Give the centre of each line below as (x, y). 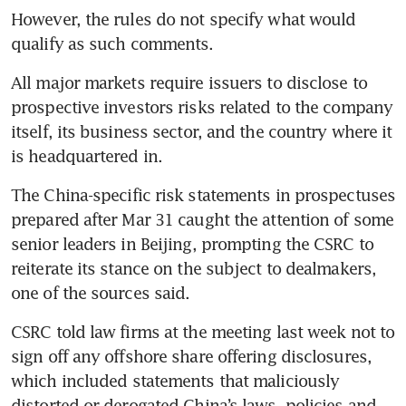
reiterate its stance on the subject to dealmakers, (194, 268)
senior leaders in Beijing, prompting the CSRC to (192, 243)
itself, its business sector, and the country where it (202, 131)
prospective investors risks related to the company (202, 106)
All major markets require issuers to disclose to (189, 82)
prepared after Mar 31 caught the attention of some (203, 219)
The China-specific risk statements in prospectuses (203, 194)
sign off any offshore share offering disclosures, (191, 356)
